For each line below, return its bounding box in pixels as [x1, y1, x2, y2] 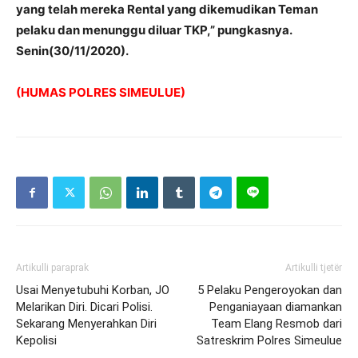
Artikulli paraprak [16, 262, 89, 273]
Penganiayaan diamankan [209, 300, 342, 314]
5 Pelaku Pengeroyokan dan [197, 283, 342, 297]
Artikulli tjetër [285, 262, 342, 273]
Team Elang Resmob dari [211, 316, 342, 331]
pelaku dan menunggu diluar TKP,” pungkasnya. [16, 22, 292, 38]
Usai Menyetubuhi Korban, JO [16, 283, 169, 297]
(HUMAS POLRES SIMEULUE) [16, 85, 185, 100]
